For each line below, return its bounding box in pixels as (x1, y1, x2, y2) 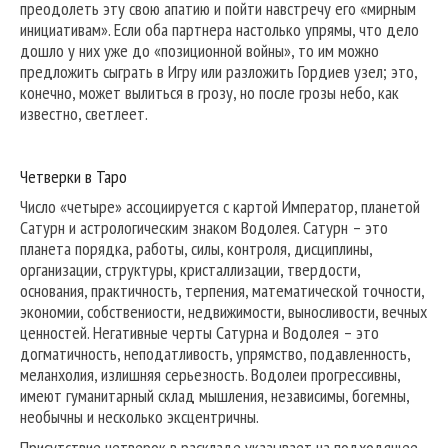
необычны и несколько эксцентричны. (20, 405, 259, 429)
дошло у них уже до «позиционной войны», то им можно (20, 39, 379, 63)
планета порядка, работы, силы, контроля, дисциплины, (20, 237, 372, 261)
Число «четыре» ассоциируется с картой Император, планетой (20, 195, 420, 219)
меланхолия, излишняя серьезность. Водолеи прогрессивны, (20, 363, 400, 387)
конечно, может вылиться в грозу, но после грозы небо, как (20, 81, 399, 105)
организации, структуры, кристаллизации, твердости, (20, 258, 360, 282)
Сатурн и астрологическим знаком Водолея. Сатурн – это (20, 216, 388, 240)
